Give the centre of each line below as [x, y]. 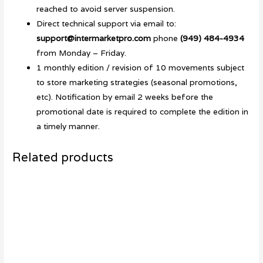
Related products [63, 157]
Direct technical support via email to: [107, 23]
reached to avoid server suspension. [106, 9]
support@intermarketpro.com [94, 38]
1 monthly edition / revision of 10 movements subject [141, 67]
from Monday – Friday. [82, 53]
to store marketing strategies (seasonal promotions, [137, 82]
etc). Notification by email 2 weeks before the [125, 97]
